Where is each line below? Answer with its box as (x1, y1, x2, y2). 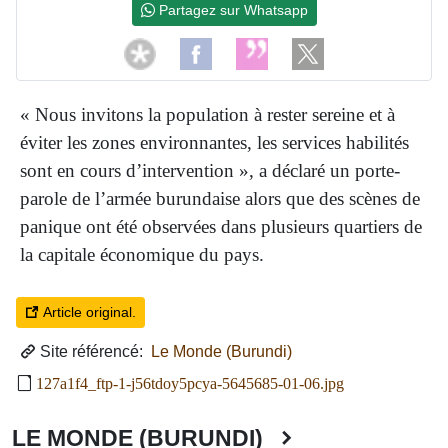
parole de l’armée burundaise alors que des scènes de (20, 187, 420, 209)
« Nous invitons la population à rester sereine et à (20, 103, 395, 125)
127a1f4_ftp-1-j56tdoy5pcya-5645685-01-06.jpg (36, 374, 344, 392)
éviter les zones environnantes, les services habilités (20, 131, 409, 153)
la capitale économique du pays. (20, 243, 264, 265)
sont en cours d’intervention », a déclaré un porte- (20, 159, 400, 181)
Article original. (39, 303, 136, 320)
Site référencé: (36, 342, 147, 360)
